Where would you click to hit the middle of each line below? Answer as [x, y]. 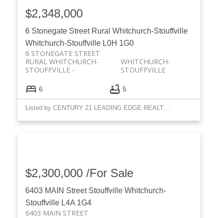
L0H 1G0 [118, 43]
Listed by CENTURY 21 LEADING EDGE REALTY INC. [166, 108]
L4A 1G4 [76, 203]
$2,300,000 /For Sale [79, 173]
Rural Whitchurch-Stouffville [139, 31]
